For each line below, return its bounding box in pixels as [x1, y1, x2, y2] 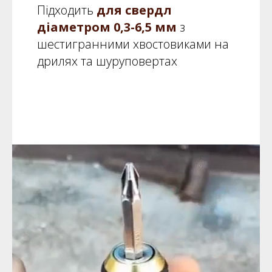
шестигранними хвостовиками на [36, 35, 229, 52]
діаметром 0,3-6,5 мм [36, 18, 177, 35]
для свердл [96, 1, 172, 18]
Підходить [36, 1, 97, 18]
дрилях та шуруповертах [36, 52, 177, 69]
